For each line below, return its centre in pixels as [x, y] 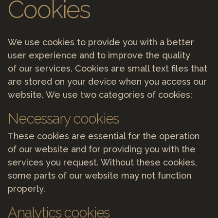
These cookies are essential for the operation [104, 136]
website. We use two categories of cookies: [100, 95]
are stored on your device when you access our [107, 82]
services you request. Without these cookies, [102, 162]
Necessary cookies [64, 119]
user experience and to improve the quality [99, 55]
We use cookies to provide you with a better [101, 42]
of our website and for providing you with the [102, 149]
